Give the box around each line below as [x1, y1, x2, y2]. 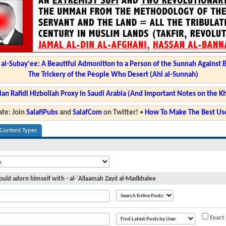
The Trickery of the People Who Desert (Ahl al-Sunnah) [28, 71, 198, 79]
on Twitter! [101, 109, 138, 117]
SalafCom [72, 109, 102, 117]
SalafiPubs [26, 109, 58, 117]
